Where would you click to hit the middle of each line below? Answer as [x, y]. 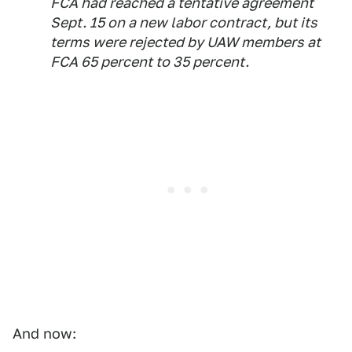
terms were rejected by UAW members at [185, 42]
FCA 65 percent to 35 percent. [150, 62]
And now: [44, 334]
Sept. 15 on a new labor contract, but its [184, 22]
